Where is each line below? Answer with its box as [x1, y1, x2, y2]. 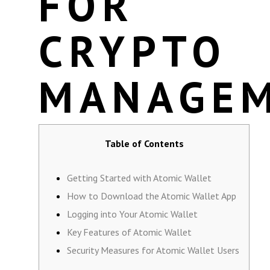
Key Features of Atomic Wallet [67, 226, 192, 238]
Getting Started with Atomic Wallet [67, 172, 212, 184]
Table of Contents [104, 137, 184, 149]
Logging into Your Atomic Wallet [67, 208, 198, 220]
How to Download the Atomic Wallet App [67, 190, 236, 202]
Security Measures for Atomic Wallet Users [67, 244, 239, 256]
